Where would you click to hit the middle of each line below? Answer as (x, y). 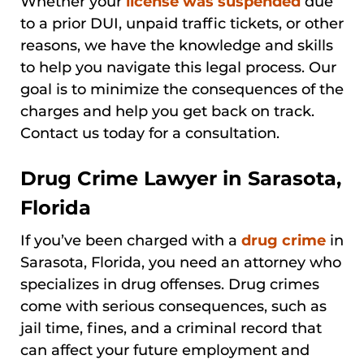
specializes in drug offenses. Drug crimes (170, 284)
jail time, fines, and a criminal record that (171, 328)
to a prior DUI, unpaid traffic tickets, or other (182, 23)
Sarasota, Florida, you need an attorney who (181, 262)
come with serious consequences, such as (173, 306)
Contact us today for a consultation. (150, 133)
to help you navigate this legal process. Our (178, 67)
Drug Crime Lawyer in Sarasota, (181, 178)
